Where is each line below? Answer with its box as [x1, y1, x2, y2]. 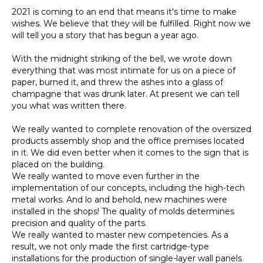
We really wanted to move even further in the [12, 171, 200, 181]
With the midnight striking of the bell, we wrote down [12, 53, 232, 64]
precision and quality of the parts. [12, 218, 147, 228]
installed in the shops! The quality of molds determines [12, 206, 234, 217]
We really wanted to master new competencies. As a [12, 230, 228, 240]
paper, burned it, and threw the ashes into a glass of [12, 77, 223, 87]
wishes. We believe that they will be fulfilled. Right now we [12, 18, 251, 29]
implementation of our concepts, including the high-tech [12, 183, 245, 193]
